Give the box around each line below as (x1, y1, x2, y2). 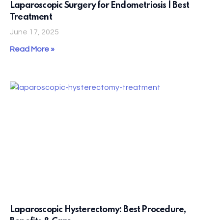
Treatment (10, 13, 52, 22)
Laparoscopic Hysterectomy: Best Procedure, (10, 205, 186, 215)
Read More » (10, 45, 55, 54)
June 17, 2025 (10, 28, 59, 36)
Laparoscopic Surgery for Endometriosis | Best (10, 1, 190, 10)
